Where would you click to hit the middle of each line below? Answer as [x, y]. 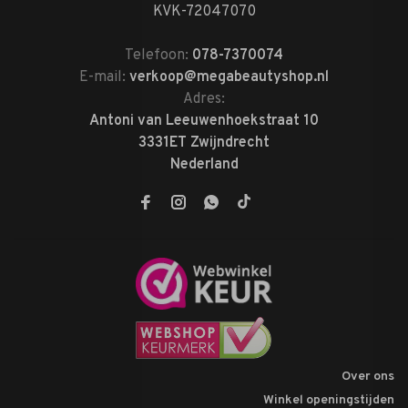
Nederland [204, 165]
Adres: [204, 99]
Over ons [368, 376]
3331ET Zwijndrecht [204, 143]
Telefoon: [158, 56]
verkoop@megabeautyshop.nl [229, 77]
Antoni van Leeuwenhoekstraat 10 [204, 121]
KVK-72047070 [204, 12]
